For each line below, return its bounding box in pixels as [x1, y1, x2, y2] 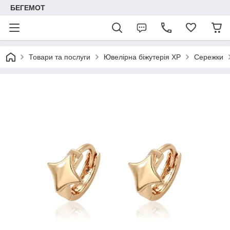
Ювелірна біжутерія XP [104, 53, 181, 61]
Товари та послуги [29, 53, 90, 61]
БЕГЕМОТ [10, 4, 45, 12]
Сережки [194, 53, 223, 61]
